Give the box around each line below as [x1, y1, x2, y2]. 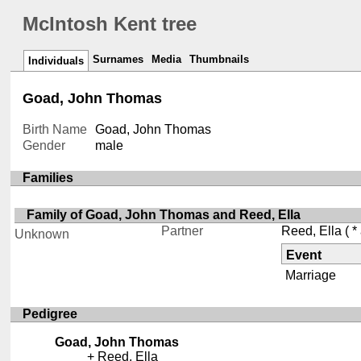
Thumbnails [189, 53, 250, 66]
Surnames [93, 53, 144, 66]
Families [23, 171, 74, 185]
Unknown [15, 227, 70, 242]
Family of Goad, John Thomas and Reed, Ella [27, 207, 301, 222]
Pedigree [23, 306, 78, 321]
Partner [160, 224, 203, 239]
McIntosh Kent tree [23, 13, 197, 35]
